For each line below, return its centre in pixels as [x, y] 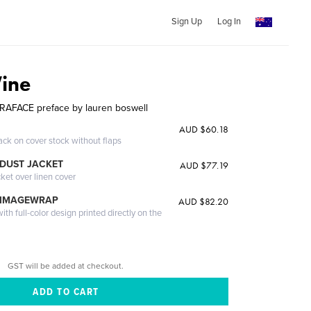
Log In [229, 22]
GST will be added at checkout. [66, 266]
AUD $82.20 [203, 201]
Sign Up [186, 22]
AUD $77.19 [204, 165]
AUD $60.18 [203, 129]
